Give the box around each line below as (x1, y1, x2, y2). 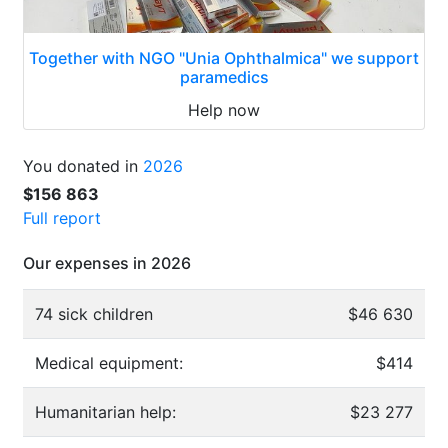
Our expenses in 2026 (23, 252, 191, 273)
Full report (23, 207, 101, 228)
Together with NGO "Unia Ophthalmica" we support (29, 47, 419, 68)
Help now (188, 99, 260, 120)
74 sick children (35, 303, 153, 324)
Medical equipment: (35, 352, 183, 373)
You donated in (23, 155, 143, 176)
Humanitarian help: (35, 401, 176, 422)
